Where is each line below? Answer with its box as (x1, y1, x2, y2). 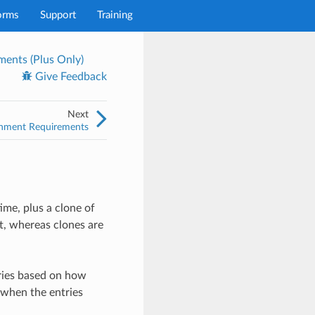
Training (97, 10, 133, 20)
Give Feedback (32, 70, 108, 82)
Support (40, 10, 76, 20)
